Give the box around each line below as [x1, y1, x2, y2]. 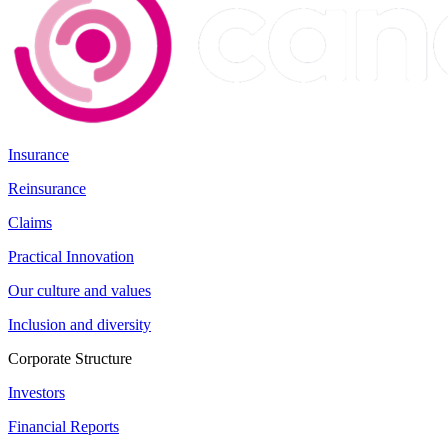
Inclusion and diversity [8, 315, 151, 333]
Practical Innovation [8, 247, 134, 265]
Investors [8, 383, 65, 401]
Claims [8, 213, 52, 231]
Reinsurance [8, 179, 86, 197]
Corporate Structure [8, 349, 132, 367]
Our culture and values [8, 281, 151, 299]
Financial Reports [8, 417, 119, 435]
